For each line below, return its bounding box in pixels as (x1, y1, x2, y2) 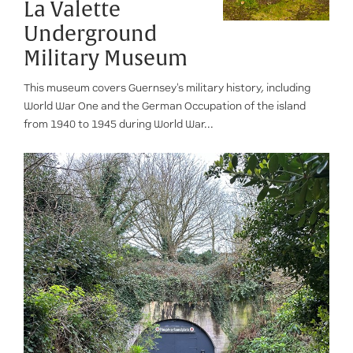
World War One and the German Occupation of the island (24, 100, 306, 112)
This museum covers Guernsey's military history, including (24, 82, 310, 94)
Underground (24, 21, 157, 47)
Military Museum (24, 46, 188, 72)
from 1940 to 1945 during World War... (24, 118, 214, 130)
